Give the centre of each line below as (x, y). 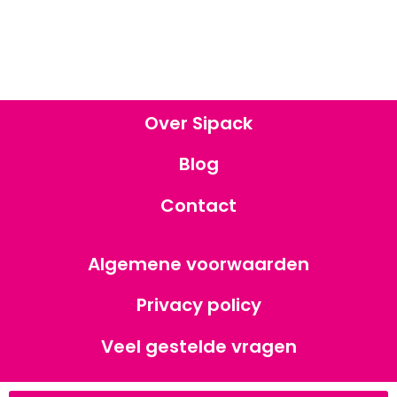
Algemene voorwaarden (198, 265)
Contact (198, 205)
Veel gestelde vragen (198, 346)
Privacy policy (198, 305)
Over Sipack (198, 123)
